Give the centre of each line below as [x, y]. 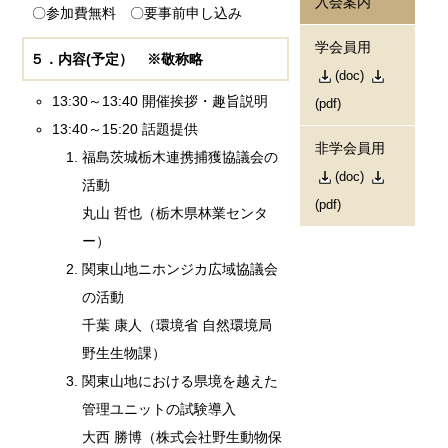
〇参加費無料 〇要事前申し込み [137, 12]
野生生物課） [124, 352]
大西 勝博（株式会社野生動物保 [182, 436]
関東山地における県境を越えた [180, 380]
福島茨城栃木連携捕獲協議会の [180, 156]
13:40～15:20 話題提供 [125, 128]
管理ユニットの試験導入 [159, 408]
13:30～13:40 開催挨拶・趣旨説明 [160, 100]
